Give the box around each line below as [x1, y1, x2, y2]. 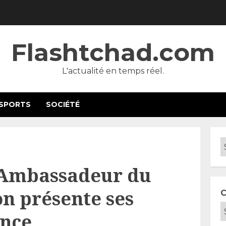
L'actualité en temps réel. [62, 66, 164, 76]
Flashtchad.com [11, 38, 215, 67]
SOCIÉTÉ [46, 100, 80, 109]
